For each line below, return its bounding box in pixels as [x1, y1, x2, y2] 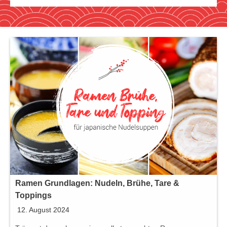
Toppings [15, 191, 52, 200]
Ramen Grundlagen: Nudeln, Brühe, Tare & [15, 178, 179, 187]
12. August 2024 [17, 205, 69, 214]
